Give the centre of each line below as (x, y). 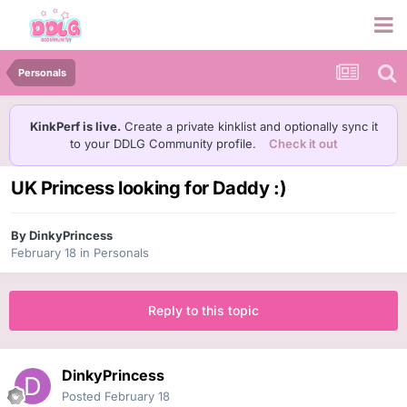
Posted (83, 397)
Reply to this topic (203, 311)
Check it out (303, 144)
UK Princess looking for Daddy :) (149, 189)
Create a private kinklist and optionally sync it (249, 126)
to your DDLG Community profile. (164, 144)
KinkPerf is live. (75, 126)
